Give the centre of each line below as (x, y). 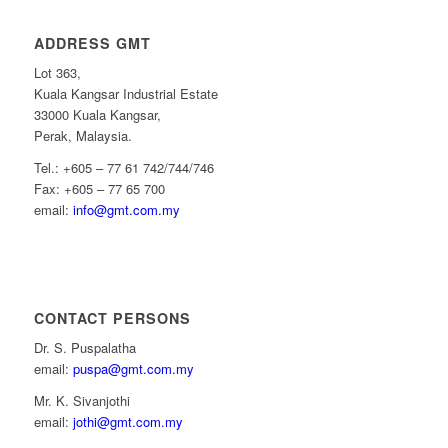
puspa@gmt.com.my (133, 369)
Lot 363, (57, 73)
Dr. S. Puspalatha (84, 348)
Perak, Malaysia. (82, 136)
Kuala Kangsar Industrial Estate (125, 94)
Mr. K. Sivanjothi (81, 401)
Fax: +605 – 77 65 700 (99, 189)
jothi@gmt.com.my (127, 422)
